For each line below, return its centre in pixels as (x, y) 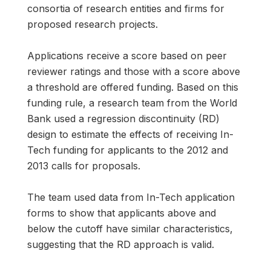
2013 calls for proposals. (84, 165)
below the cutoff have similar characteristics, (130, 228)
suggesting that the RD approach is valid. (121, 244)
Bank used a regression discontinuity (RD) (123, 118)
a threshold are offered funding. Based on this (133, 87)
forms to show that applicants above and (122, 213)
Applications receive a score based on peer (127, 55)
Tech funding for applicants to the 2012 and (128, 150)
